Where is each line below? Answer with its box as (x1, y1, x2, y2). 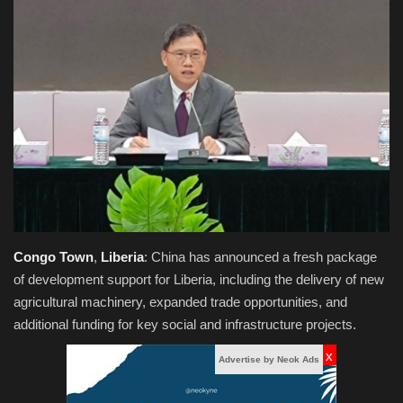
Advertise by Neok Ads (219, 354, 319, 364)
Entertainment (13, 206, 112, 226)
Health (13, 68, 58, 88)
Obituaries (13, 22, 85, 42)
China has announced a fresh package (151, 248, 377, 264)
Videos (13, 160, 59, 180)
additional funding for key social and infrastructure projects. (13, 316, 356, 332)
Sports (13, 114, 58, 134)
